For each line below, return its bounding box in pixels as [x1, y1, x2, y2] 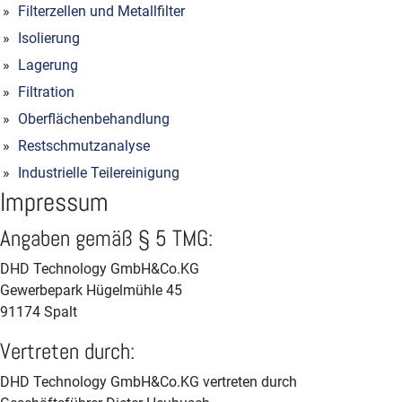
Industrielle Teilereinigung [18, 164, 179, 181]
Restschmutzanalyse [18, 137, 150, 154]
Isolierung [18, 30, 80, 47]
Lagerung [18, 57, 78, 74]
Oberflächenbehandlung [18, 110, 170, 127]
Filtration [18, 83, 74, 100]
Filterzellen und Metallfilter [18, 3, 185, 20]
